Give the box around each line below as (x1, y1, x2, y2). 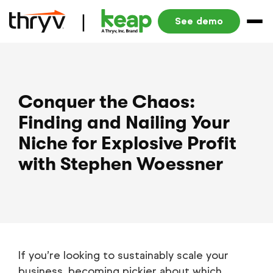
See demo (174, 15, 223, 27)
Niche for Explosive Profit (18, 133, 236, 154)
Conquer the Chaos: (18, 91, 195, 112)
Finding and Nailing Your (18, 112, 230, 133)
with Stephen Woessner (18, 154, 223, 174)
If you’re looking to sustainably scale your (18, 249, 229, 262)
